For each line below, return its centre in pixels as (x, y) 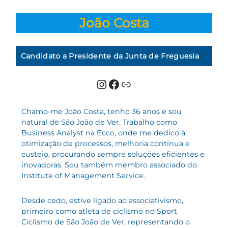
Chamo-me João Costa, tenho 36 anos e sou (101, 111)
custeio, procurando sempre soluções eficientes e (113, 154)
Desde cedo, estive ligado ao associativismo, (102, 200)
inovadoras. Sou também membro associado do (109, 165)
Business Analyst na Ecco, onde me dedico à (103, 133)
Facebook (111, 83)
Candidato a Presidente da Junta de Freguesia (110, 56)
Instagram (102, 83)
